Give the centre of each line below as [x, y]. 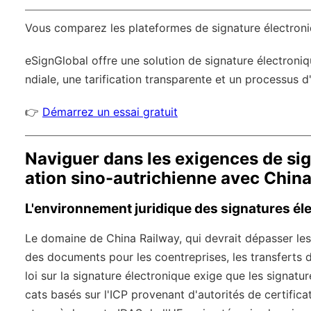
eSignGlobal [57, 61]
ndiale [41, 79]
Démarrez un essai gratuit [110, 112]
